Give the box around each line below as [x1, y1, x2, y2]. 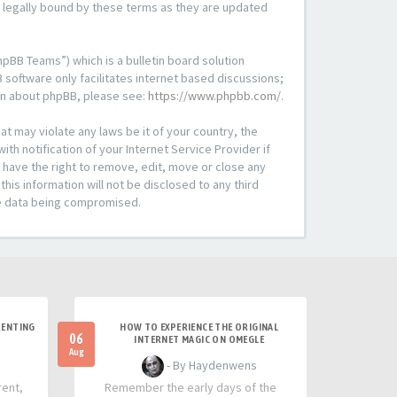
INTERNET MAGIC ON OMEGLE [134, 333, 265, 346]
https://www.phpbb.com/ [148, 88, 281, 104]
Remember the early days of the [104, 379, 276, 395]
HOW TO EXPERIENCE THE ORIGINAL [120, 321, 279, 333]
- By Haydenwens [163, 357, 257, 373]
